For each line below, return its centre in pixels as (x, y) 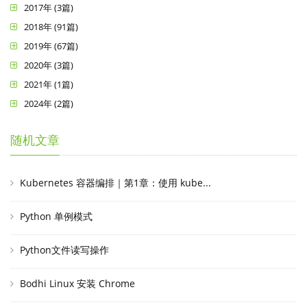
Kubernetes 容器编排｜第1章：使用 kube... (115, 182)
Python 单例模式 (56, 216)
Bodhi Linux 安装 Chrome (77, 283)
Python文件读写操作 (64, 249)
